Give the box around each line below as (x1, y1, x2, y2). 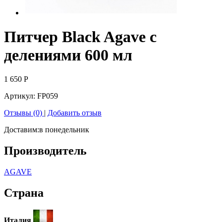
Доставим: (4, 125, 39, 134)
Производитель (4, 144, 87, 158)
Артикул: (4, 92, 37, 101)
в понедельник (39, 125, 89, 134)
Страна (4, 186, 44, 200)
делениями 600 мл (4, 46, 132, 64)
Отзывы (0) (4, 109, 44, 117)
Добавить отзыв (48, 109, 102, 117)
